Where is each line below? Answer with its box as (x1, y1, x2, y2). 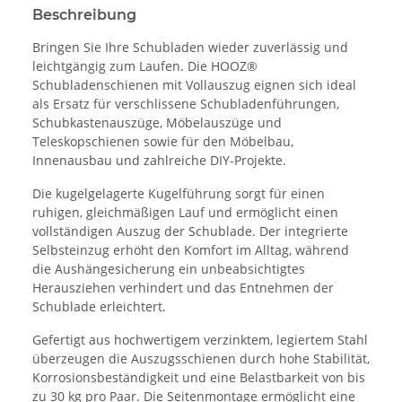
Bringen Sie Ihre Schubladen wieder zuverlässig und (32, 38, 348, 56)
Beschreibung (32, 5, 136, 23)
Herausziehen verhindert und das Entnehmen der (32, 278, 334, 296)
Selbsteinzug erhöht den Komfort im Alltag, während (32, 240, 349, 258)
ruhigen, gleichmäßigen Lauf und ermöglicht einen (32, 203, 338, 221)
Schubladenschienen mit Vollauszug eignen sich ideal (32, 75, 356, 93)
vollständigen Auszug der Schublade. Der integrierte (32, 222, 348, 240)
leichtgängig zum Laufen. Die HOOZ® (32, 57, 258, 74)
